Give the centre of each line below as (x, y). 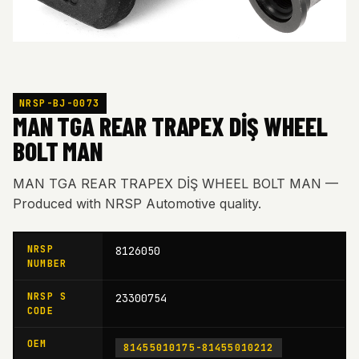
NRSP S (47, 296)
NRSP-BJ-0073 (60, 103)
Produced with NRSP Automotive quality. (137, 203)
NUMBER (47, 263)
